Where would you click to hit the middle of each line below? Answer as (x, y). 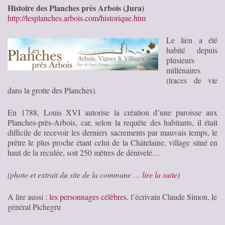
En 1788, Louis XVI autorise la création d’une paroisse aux (113, 112)
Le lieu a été (192, 40)
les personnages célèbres (88, 196)
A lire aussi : (28, 196)
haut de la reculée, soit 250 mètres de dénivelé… (84, 152)
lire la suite (160, 174)
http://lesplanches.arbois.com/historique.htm (77, 18)
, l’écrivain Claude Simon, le (172, 196)
